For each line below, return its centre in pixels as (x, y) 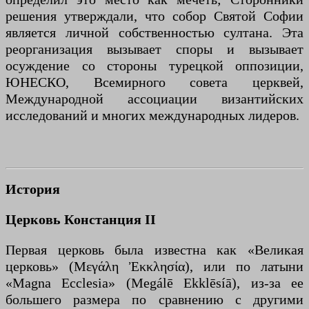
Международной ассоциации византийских (154, 99)
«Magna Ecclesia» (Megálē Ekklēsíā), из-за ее (154, 282)
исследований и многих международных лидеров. (152, 116)
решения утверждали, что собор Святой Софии (154, 16)
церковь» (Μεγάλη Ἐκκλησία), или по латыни (154, 266)
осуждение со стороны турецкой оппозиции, (154, 66)
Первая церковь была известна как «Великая (154, 249)
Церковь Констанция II (81, 219)
